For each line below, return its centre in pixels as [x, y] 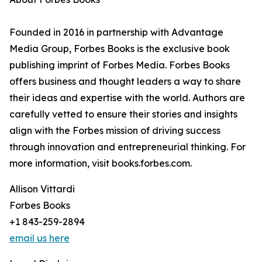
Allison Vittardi [42, 189]
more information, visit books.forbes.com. [101, 163]
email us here [39, 238]
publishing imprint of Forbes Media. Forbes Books [120, 65]
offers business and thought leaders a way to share [125, 82]
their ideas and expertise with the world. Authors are [127, 98]
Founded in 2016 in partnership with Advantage [116, 32]
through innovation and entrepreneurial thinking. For [127, 147]
